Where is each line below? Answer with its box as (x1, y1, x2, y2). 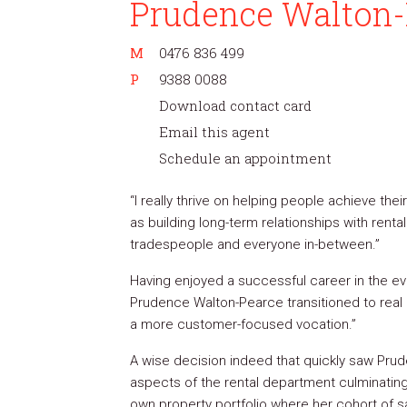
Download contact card (159, 96, 312, 114)
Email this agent (159, 123, 270, 141)
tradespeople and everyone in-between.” (130, 236, 380, 253)
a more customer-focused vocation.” (130, 316, 356, 333)
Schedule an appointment (159, 149, 332, 167)
